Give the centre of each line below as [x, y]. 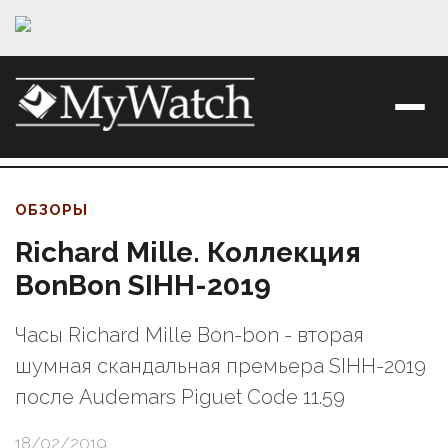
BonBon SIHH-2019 [143, 286]
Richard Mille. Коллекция [188, 253]
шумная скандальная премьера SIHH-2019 [220, 366]
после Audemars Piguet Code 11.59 [180, 397]
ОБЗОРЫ [51, 210]
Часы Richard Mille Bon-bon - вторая [189, 335]
